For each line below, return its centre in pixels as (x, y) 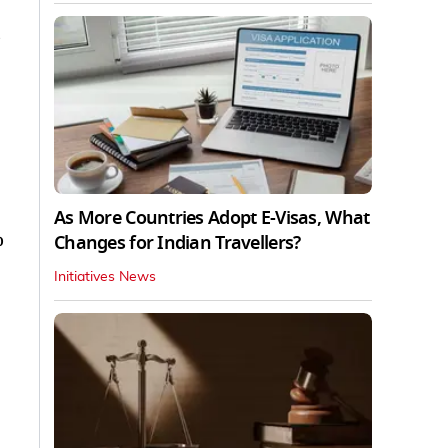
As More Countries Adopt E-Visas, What (212, 218)
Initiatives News (105, 277)
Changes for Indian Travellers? (177, 243)
